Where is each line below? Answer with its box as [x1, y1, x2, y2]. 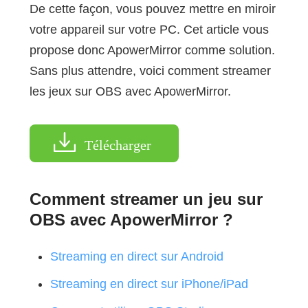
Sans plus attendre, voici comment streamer [29, 64, 271, 78]
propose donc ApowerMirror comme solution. [29, 43, 275, 58]
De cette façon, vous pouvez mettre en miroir [29, 2, 276, 16]
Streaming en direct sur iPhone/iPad [49, 277, 248, 291]
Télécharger [84, 137, 151, 153]
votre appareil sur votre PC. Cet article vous [29, 23, 269, 37]
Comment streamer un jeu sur [29, 190, 263, 209]
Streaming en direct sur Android [49, 250, 223, 264]
